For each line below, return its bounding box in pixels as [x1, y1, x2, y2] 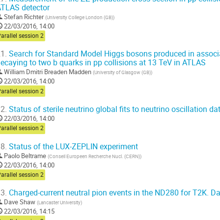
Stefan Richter [4, 12, 44, 21]
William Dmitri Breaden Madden [4, 67, 91, 77]
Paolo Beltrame [4, 151, 46, 160]
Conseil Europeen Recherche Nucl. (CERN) [49, 152, 140, 160]
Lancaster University [38, 199, 81, 206]
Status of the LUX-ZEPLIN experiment [7, 141, 138, 152]
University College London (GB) [47, 13, 113, 21]
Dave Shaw [4, 197, 35, 207]
